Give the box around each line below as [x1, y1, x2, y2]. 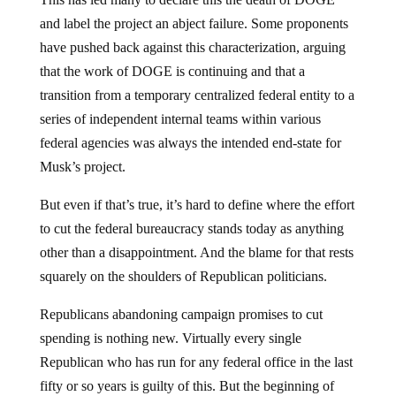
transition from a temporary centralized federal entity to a [39, 87, 354, 103]
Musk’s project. [39, 158, 126, 174]
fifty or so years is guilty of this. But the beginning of [39, 377, 334, 393]
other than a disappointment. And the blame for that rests [39, 244, 354, 260]
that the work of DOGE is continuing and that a [39, 63, 305, 79]
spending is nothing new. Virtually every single [39, 330, 301, 346]
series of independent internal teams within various [39, 110, 321, 126]
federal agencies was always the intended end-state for [39, 134, 341, 150]
